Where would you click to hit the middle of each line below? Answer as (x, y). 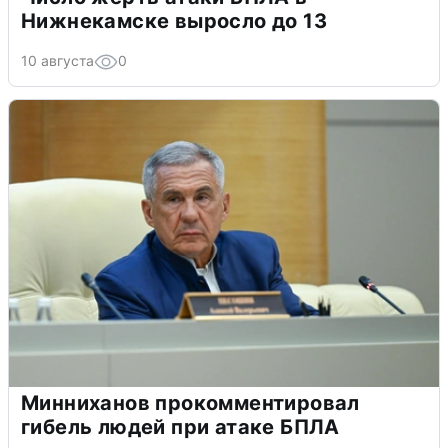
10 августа (57, 60)
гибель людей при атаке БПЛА (180, 426)
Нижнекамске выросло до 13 (174, 20)
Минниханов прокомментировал (190, 402)
